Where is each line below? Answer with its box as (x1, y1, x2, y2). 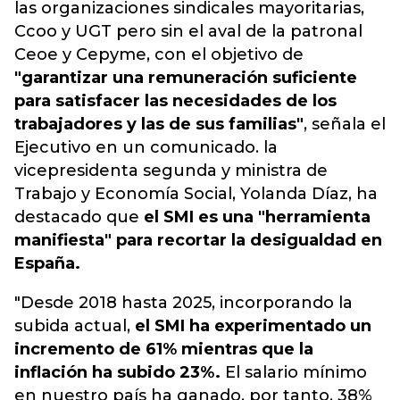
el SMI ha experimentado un (130, 316, 371, 336)
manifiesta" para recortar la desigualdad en (14, 230, 382, 250)
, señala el (304, 114, 386, 134)
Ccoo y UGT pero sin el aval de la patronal (14, 21, 362, 41)
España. (14, 254, 80, 273)
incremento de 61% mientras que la (14, 339, 313, 359)
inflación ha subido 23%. (14, 362, 221, 382)
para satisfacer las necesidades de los (14, 91, 337, 111)
